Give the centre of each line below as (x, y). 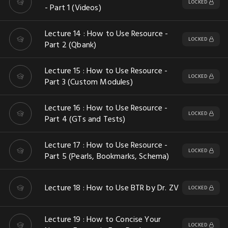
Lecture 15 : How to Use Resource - (106, 71)
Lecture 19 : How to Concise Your (103, 219)
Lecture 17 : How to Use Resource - (106, 145)
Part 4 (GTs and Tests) (85, 119)
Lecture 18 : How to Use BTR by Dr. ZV (112, 188)
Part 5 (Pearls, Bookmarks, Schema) (107, 156)
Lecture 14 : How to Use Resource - (107, 34)
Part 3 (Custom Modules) (89, 82)
